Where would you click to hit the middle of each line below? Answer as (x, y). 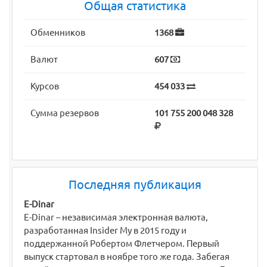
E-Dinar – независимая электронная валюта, (116, 218)
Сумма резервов (65, 113)
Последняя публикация (135, 185)
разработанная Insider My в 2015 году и (105, 231)
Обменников (58, 33)
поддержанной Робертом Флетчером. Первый (122, 244)
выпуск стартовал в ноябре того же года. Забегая (127, 257)
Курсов (45, 86)
